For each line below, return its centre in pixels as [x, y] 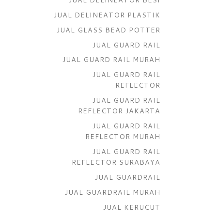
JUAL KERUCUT [132, 207]
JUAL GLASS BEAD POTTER [108, 30]
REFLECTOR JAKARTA [119, 111]
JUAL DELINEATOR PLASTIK [107, 15]
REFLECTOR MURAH [123, 137]
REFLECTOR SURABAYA [116, 162]
